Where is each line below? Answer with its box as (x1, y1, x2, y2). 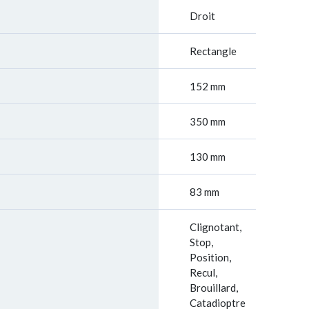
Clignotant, (190, 221, 241, 233)
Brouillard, (190, 281, 238, 294)
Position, (190, 251, 231, 263)
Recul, (190, 266, 217, 279)
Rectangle (190, 45, 237, 57)
